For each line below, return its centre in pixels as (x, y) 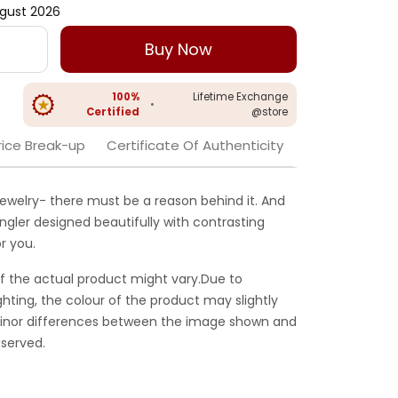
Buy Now (179, 50)
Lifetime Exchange (240, 97)
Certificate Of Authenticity (195, 146)
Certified (113, 112)
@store (270, 112)
